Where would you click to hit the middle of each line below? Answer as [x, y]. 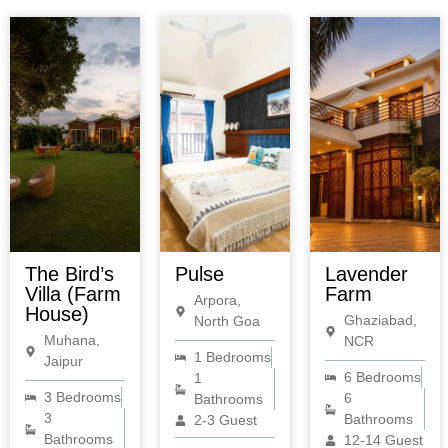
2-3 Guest [225, 420]
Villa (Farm [73, 294]
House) [57, 314]
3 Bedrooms [82, 397]
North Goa [226, 321]
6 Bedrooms [382, 377]
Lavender [366, 274]
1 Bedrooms [232, 357]
